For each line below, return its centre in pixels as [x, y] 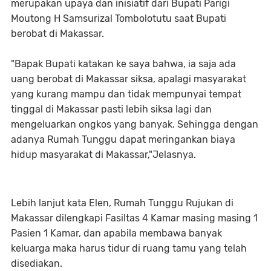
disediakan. [38, 263]
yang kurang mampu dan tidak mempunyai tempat [126, 94]
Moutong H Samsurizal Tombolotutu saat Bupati [119, 18]
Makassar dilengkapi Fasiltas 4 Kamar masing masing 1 [134, 218]
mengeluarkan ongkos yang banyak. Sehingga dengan [135, 124]
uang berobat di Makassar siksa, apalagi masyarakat [129, 79]
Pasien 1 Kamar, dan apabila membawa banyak [116, 233]
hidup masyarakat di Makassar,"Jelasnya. [103, 155]
